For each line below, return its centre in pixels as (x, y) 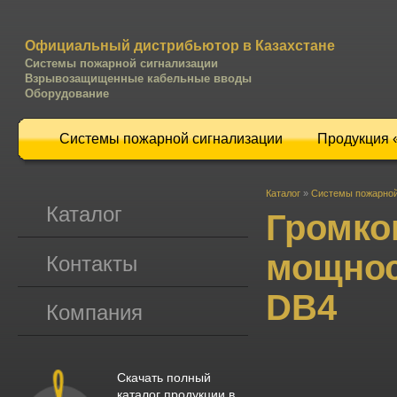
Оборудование (66, 94)
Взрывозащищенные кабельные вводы (138, 79)
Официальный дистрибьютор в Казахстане (179, 46)
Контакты (91, 263)
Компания (94, 313)
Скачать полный (163, 378)
